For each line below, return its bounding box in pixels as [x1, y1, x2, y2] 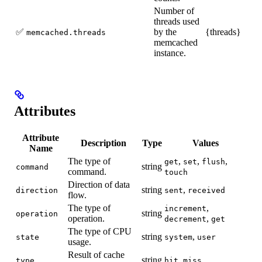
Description [81, 137, 126, 148]
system [164, 232, 192, 242]
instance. [154, 48, 186, 58]
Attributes [14, 104, 75, 119]
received [188, 185, 225, 195]
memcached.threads [26, 28, 106, 37]
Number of [154, 6, 194, 16]
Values [192, 137, 219, 148]
